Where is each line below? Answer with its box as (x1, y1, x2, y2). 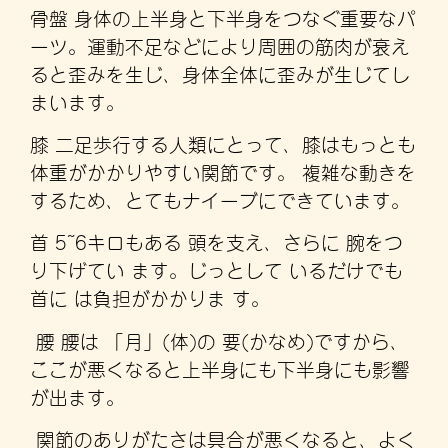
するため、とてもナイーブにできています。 (30, 185, 416, 211)
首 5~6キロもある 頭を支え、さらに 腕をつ (30, 228, 403, 254)
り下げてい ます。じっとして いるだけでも (30, 256, 403, 282)
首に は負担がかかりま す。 (30, 284, 270, 310)
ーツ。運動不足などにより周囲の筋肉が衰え (30, 31, 410, 57)
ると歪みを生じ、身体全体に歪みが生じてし (30, 59, 410, 85)
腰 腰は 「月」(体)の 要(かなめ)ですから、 (30, 326, 409, 352)
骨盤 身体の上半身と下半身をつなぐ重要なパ (30, 3, 416, 29)
